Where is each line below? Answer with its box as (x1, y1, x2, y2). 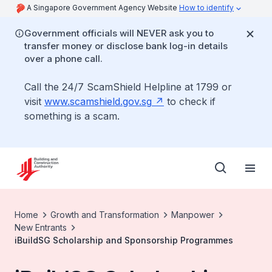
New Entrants (15, 222, 67, 233)
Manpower (171, 209, 214, 220)
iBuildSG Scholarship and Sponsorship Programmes (15, 235, 233, 245)
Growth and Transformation (50, 209, 159, 220)
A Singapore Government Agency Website (27, 3, 179, 12)
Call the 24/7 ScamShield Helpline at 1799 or (24, 81, 232, 93)
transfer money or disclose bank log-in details (24, 40, 228, 52)
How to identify (179, 3, 234, 12)
